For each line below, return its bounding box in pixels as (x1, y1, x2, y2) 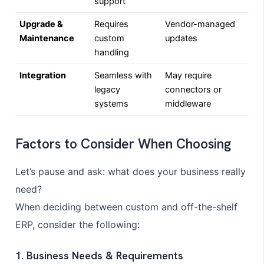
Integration (19, 70, 66, 81)
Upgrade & (19, 18, 63, 29)
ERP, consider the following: (15, 219, 140, 230)
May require (164, 70, 212, 81)
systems (94, 98, 128, 109)
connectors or (164, 84, 222, 95)
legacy (94, 84, 120, 95)
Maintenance (19, 32, 74, 44)
